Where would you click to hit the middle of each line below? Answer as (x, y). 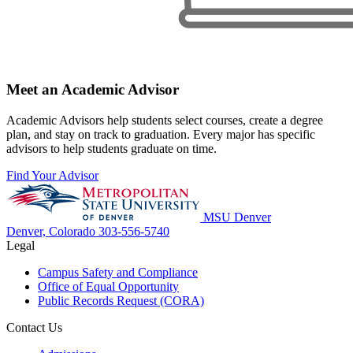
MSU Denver (237, 217)
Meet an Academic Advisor (93, 90)
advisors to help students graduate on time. (111, 148)
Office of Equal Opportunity (108, 286)
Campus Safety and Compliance (118, 272)
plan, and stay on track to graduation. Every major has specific (161, 134)
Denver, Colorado (52, 231)
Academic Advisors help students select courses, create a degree (165, 120)
